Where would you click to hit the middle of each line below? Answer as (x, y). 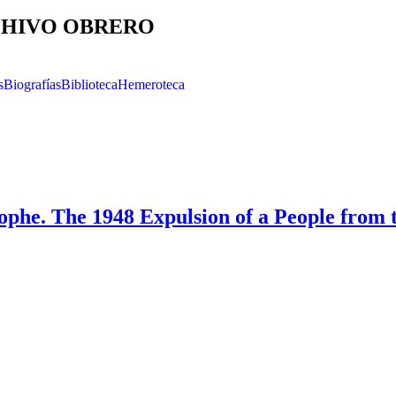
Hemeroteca (151, 84)
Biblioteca (89, 84)
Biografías (32, 84)
